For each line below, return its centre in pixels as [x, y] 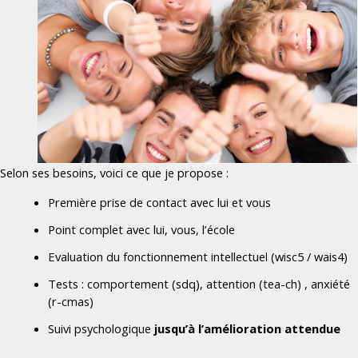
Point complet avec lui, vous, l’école [141, 229]
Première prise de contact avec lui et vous [159, 202]
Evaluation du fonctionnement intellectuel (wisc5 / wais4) [198, 256]
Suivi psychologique [101, 328]
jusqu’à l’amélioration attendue [247, 328]
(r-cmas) [71, 301]
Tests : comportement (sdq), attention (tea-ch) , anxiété [199, 283]
